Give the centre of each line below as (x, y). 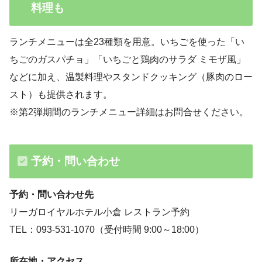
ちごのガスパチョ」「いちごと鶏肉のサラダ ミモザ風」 (127, 59)
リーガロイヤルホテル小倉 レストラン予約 (99, 212)
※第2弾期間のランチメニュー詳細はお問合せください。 (129, 112)
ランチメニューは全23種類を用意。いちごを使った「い (127, 42)
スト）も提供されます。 (61, 94)
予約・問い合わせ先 (51, 195)
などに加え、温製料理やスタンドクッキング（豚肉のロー (131, 77)
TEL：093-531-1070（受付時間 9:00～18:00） (107, 230)
